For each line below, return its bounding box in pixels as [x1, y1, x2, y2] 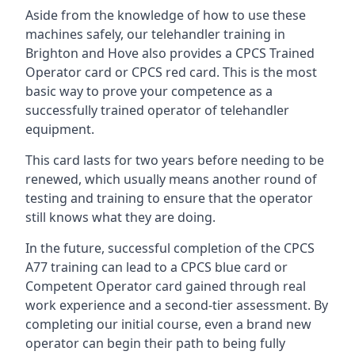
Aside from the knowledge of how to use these [25, 6, 306, 24]
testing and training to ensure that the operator [25, 189, 313, 207]
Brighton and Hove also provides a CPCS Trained [25, 44, 315, 62]
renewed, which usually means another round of [25, 170, 317, 188]
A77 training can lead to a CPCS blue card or [25, 258, 288, 276]
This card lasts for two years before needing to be [25, 151, 324, 169]
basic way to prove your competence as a [25, 82, 273, 100]
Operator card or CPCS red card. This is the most [25, 63, 317, 81]
